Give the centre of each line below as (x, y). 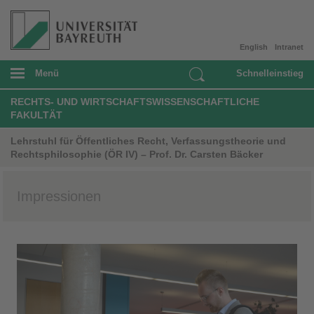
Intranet (289, 47)
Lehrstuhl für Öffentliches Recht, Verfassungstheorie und (148, 141)
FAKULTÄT (36, 115)
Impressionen (59, 196)
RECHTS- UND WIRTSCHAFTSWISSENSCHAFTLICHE (135, 101)
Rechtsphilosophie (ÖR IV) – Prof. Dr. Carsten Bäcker (137, 154)
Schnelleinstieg (270, 73)
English (254, 47)
